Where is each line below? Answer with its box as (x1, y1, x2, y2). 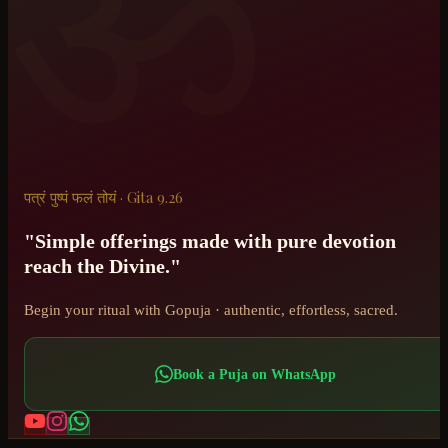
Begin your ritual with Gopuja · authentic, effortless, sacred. (24, 301, 398, 318)
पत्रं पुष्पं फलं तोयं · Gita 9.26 (24, 186, 183, 207)
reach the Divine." (24, 254, 181, 277)
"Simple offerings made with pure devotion (24, 229, 396, 252)
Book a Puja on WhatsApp (172, 365, 336, 382)
